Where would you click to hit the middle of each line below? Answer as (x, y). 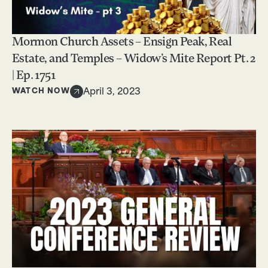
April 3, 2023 (112, 93)
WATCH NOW (41, 91)
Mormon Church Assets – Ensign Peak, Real (122, 43)
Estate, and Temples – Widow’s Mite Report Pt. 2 (134, 60)
